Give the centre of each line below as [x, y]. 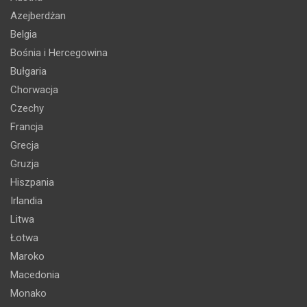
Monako [28, 293]
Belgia [24, 34]
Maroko [27, 256]
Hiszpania [32, 182]
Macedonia [35, 274]
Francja [27, 126]
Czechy [27, 108]
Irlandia [26, 200]
